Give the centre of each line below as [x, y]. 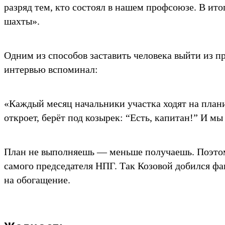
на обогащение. [37, 180]
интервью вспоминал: [51, 69]
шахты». [22, 21]
